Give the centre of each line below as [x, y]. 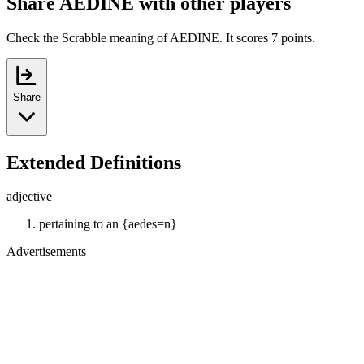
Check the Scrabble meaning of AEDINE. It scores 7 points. [161, 37]
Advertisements [46, 252]
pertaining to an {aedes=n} [108, 224]
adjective [29, 197]
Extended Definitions [94, 162]
